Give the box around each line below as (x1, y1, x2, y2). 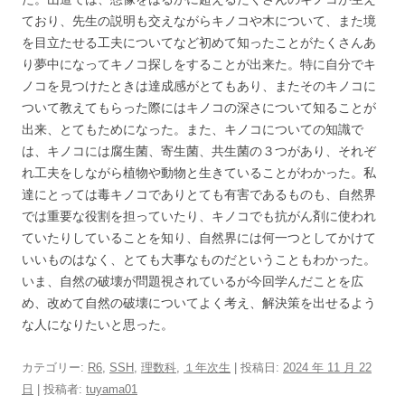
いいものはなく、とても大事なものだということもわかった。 (22, 252, 376, 268)
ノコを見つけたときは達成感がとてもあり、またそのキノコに (22, 79, 376, 94)
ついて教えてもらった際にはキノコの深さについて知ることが (22, 100, 376, 116)
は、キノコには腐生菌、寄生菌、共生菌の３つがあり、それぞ (22, 144, 376, 159)
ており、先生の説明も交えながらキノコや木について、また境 (22, 14, 376, 29)
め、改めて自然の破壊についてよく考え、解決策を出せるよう (22, 296, 376, 311)
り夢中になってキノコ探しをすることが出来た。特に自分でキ (22, 57, 376, 72)
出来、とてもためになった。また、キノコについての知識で (22, 122, 363, 137)
